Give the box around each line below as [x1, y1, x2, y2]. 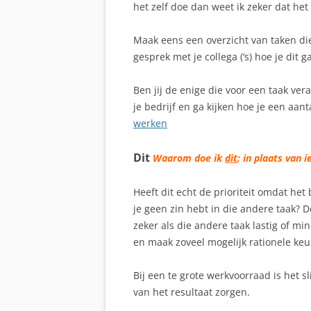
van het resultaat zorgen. [133, 285, 250, 299]
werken [133, 117, 167, 130]
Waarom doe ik [153, 151, 225, 165]
